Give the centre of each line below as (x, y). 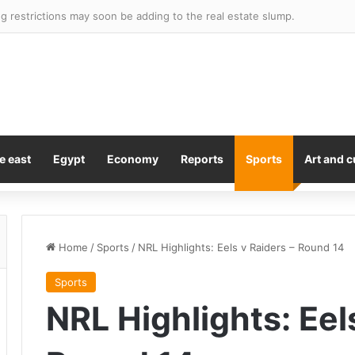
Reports (202, 159)
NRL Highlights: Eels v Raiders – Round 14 (241, 247)
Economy (133, 159)
